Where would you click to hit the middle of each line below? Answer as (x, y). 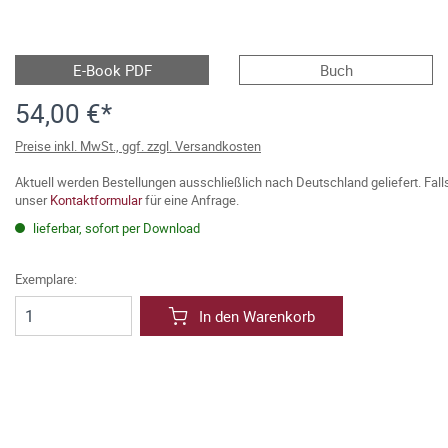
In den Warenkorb (257, 316)
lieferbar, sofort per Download (115, 228)
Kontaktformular (96, 200)
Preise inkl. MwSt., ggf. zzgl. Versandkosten (138, 146)
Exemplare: (46, 279)
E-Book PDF (112, 70)
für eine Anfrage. (190, 200)
